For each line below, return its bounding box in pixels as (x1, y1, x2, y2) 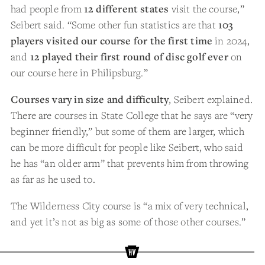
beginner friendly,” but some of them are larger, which (11, 124, 244, 138)
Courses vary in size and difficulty (11, 92, 169, 106)
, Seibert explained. (169, 92, 253, 106)
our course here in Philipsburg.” (11, 66, 148, 79)
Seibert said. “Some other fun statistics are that (11, 18, 218, 31)
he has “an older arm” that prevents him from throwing (11, 156, 249, 170)
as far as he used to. (11, 172, 95, 186)
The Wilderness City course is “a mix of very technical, (11, 199, 248, 212)
